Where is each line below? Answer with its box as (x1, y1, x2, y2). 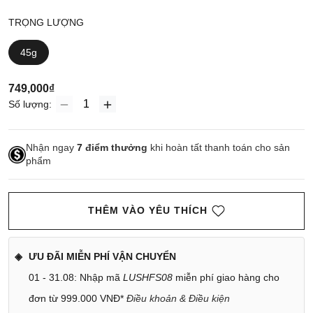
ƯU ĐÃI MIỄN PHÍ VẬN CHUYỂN (29, 251, 176, 263)
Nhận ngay (26, 142, 77, 154)
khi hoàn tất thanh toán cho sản (147, 142, 290, 154)
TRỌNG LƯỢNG (8, 17, 84, 29)
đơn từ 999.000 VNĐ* (29, 293, 124, 305)
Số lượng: (8, 99, 52, 110)
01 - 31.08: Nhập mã (29, 272, 123, 284)
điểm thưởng (82, 142, 147, 154)
